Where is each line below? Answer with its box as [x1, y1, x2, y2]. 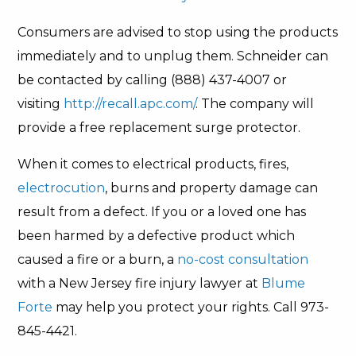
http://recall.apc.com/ [64, 96, 196, 111]
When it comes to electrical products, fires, [17, 157, 289, 172]
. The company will [195, 96, 315, 111]
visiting [17, 96, 64, 111]
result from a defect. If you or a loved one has [17, 204, 307, 219]
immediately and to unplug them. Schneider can [17, 48, 329, 64]
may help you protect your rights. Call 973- [52, 300, 330, 315]
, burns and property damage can [105, 180, 319, 195]
